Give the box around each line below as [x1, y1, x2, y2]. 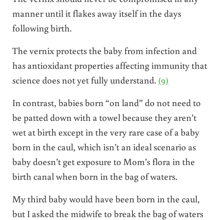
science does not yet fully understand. [12, 73, 158, 86]
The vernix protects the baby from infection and [12, 44, 197, 56]
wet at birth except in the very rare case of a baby [12, 125, 199, 138]
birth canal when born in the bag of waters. [12, 169, 177, 182]
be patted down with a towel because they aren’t [12, 110, 196, 123]
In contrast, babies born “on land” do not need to [12, 96, 201, 109]
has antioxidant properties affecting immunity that [12, 58, 207, 71]
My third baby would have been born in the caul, [12, 192, 200, 205]
